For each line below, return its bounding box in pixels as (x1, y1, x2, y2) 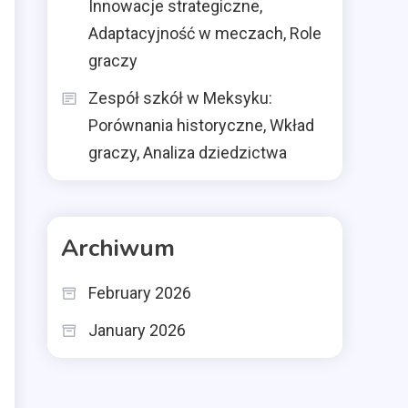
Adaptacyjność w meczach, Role (88, 24, 321, 43)
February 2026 (88, 283, 191, 302)
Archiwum (61, 232, 175, 264)
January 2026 (88, 321, 186, 340)
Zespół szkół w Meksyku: (88, 88, 272, 107)
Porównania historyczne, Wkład (88, 116, 314, 135)
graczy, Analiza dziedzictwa (88, 143, 287, 162)
